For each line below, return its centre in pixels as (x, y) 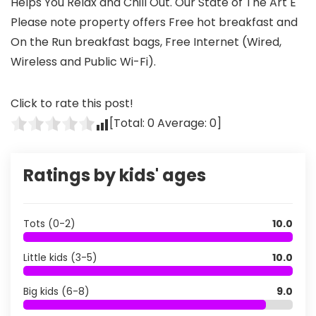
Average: (182, 123)
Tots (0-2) (49, 224)
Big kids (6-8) (56, 291)
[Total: (128, 123)
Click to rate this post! (72, 103)
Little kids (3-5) (60, 257)
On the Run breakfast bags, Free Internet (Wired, (146, 42)
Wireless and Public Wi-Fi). (83, 62)
